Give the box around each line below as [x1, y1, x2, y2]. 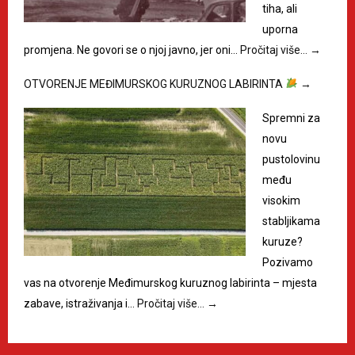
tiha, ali [262, 2, 297, 15]
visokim [262, 194, 300, 207]
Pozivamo [262, 256, 313, 269]
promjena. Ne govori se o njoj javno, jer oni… [24, 44, 240, 56]
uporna [262, 23, 298, 36]
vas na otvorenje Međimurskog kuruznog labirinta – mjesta [24, 277, 317, 289]
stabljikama [262, 215, 320, 227]
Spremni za [262, 112, 320, 124]
